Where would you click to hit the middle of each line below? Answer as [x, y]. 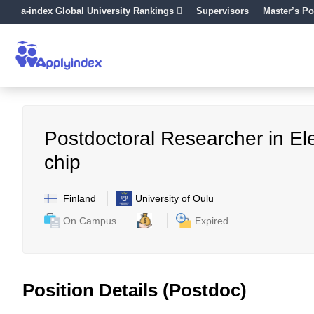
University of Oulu [175, 198]
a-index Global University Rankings [97, 11]
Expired [212, 221]
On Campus [90, 221]
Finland [80, 198]
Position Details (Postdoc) [135, 290]
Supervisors [223, 11]
